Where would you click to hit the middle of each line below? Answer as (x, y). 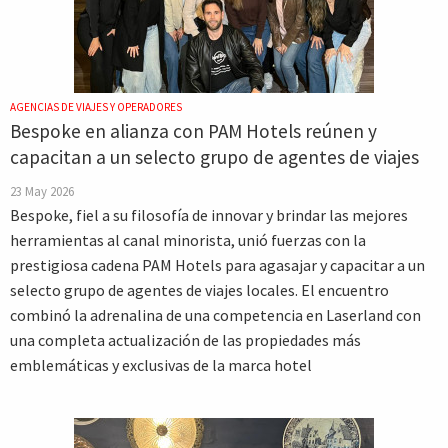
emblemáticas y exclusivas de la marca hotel (161, 365)
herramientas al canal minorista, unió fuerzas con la (188, 240)
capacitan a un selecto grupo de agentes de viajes (214, 157)
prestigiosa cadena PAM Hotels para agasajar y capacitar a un (217, 265)
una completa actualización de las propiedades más (185, 340)
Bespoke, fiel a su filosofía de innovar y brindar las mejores (209, 215)
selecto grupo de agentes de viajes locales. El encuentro (199, 290)
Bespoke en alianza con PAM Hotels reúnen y (193, 131)
